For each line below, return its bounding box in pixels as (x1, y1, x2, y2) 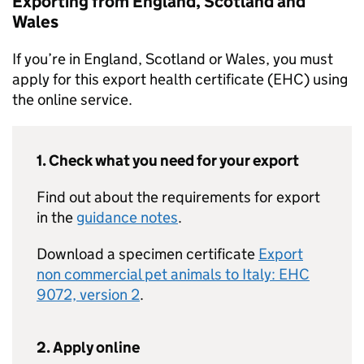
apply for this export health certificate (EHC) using (12, 70, 348, 89)
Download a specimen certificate (37, 245, 258, 263)
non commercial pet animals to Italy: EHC (37, 265, 310, 284)
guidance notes (76, 208, 178, 227)
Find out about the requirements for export (37, 188, 320, 206)
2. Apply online (37, 338, 140, 357)
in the (37, 208, 76, 227)
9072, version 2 (37, 285, 140, 304)
